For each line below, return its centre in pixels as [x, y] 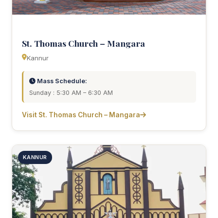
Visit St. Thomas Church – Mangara [81, 115]
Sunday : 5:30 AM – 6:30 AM [71, 92]
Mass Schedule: [61, 81]
